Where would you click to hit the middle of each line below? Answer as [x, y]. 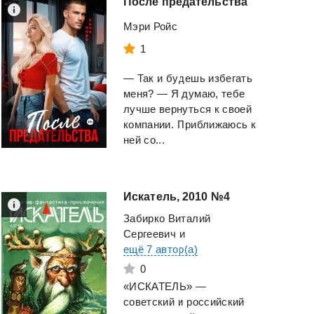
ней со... [144, 140]
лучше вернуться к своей [188, 109]
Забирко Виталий [167, 219]
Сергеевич [150, 234]
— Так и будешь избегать [188, 78]
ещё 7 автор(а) [161, 250]
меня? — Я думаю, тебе [184, 94]
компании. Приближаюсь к [190, 125]
